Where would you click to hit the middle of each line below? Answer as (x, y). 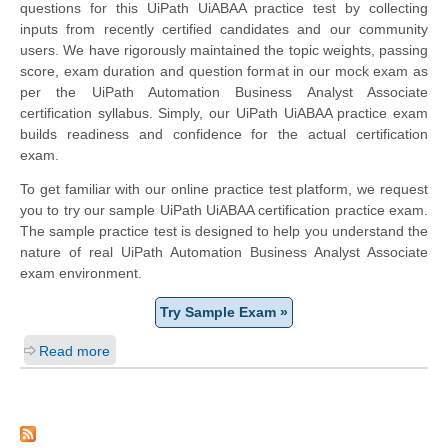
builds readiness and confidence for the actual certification (224, 134)
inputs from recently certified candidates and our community (224, 29)
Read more (74, 351)
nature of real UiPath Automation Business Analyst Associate (224, 252)
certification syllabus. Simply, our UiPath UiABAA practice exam (224, 113)
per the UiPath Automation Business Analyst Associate (224, 92)
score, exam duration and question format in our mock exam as (224, 71)
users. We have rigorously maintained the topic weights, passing (224, 50)
